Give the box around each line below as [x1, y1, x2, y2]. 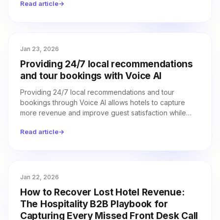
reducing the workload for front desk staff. [20, 119, 157, 127]
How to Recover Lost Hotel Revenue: [20, 187, 185, 198]
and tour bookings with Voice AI [20, 70, 162, 82]
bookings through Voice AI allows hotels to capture [20, 98, 185, 107]
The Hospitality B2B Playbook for [20, 198, 168, 210]
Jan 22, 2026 [20, 173, 59, 181]
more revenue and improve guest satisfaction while [20, 109, 186, 117]
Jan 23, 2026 [20, 45, 59, 53]
